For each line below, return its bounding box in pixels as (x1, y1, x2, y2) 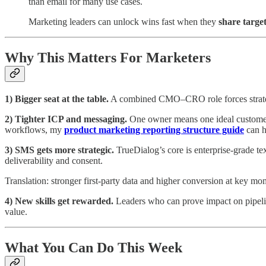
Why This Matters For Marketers (5, 49, 211, 65)
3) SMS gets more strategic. (5, 144, 114, 155)
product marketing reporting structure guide (64, 124, 244, 135)
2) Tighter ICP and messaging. (5, 113, 127, 124)
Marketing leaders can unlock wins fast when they (28, 17, 218, 27)
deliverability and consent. (5, 155, 103, 166)
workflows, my (5, 124, 64, 135)
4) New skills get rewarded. (5, 195, 113, 206)
